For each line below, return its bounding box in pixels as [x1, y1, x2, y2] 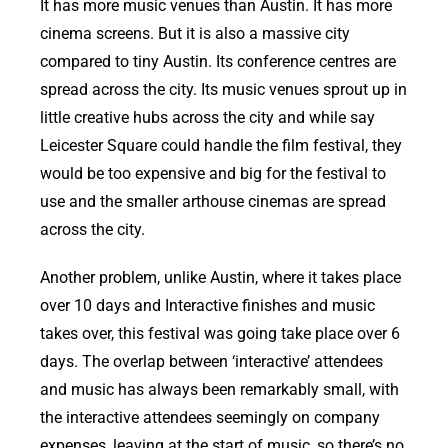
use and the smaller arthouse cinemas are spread [40, 191, 386, 211]
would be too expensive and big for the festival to [40, 163, 386, 183]
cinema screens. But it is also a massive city [40, 23, 350, 43]
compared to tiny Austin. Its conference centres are [40, 51, 396, 71]
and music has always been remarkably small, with [40, 379, 399, 399]
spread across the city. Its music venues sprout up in [40, 79, 407, 99]
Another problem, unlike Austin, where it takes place [40, 267, 401, 287]
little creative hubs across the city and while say [40, 107, 375, 127]
